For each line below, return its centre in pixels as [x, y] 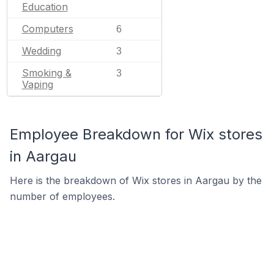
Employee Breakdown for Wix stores [136, 134]
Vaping [37, 84]
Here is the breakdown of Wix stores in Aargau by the [136, 180]
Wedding [41, 51]
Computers [47, 29]
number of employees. [62, 196]
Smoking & [46, 73]
